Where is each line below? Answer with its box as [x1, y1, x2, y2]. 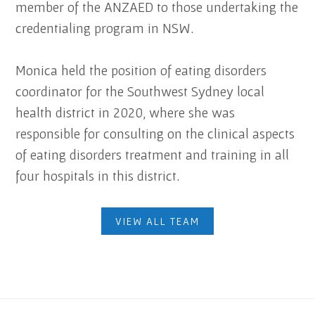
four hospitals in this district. [15, 168, 180, 184]
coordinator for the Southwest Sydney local [15, 84, 265, 99]
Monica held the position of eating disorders [15, 63, 267, 78]
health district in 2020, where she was [15, 105, 236, 120]
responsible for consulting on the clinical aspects [15, 126, 295, 141]
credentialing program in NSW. [15, 20, 194, 36]
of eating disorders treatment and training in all [15, 147, 290, 162]
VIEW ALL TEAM [115, 215, 200, 227]
